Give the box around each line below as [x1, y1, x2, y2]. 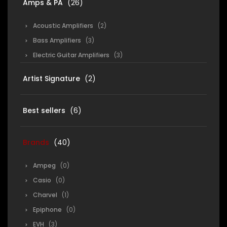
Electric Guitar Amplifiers [33, 51, 109, 59]
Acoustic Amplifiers [33, 21, 93, 30]
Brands [23, 137, 49, 147]
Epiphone [33, 205, 62, 214]
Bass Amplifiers [33, 36, 81, 45]
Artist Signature [23, 73, 80, 84]
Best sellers [23, 105, 65, 116]
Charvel [33, 191, 57, 199]
